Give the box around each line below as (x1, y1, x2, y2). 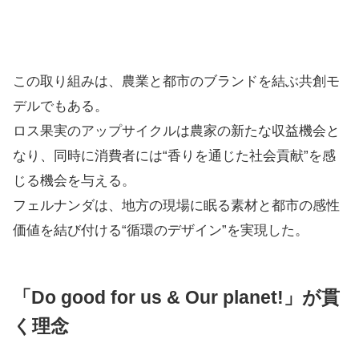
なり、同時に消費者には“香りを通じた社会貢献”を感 (13, 148, 336, 163)
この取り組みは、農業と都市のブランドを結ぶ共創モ (13, 74, 340, 89)
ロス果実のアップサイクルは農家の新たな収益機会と (13, 123, 340, 139)
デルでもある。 (13, 99, 108, 114)
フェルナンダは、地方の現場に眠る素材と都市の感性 (13, 198, 340, 213)
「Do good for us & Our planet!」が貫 (13, 287, 340, 308)
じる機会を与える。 (13, 173, 135, 188)
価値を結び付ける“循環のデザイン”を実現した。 (13, 223, 309, 238)
